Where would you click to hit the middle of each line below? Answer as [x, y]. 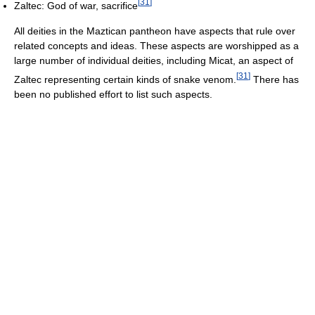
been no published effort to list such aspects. [113, 94]
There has [275, 79]
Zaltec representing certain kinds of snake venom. [125, 79]
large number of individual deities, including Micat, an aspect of [154, 61]
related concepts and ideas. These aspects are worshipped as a [156, 46]
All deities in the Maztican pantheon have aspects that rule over [155, 31]
